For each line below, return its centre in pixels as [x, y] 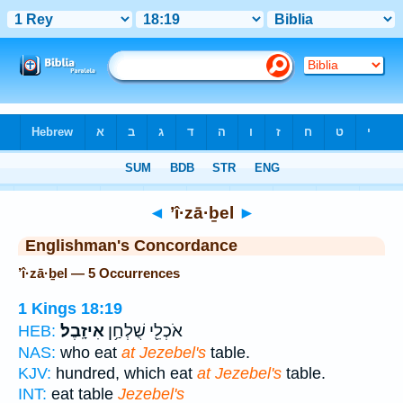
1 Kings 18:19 [70, 308]
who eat [89, 352]
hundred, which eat [124, 373]
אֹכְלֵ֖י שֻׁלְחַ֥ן [143, 331]
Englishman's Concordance [131, 246]
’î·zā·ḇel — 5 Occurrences [99, 273]
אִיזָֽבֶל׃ [82, 331]
